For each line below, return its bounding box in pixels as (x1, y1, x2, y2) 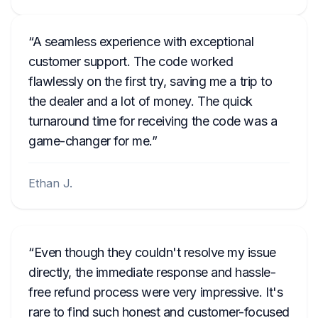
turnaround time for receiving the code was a (28, 114, 278, 128)
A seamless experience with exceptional (32, 34, 254, 49)
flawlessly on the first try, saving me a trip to (28, 74, 273, 89)
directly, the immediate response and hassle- (28, 265, 276, 280)
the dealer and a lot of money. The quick (28, 94, 253, 109)
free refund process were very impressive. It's (28, 285, 283, 300)
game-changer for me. (28, 133, 153, 148)
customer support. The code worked (28, 54, 234, 69)
